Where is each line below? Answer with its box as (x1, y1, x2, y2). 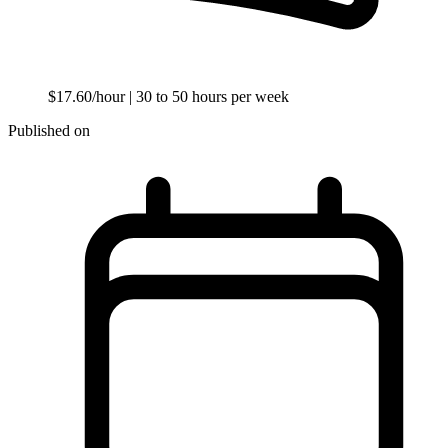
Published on (8, 121, 90, 139)
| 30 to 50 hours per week (129, 87, 289, 105)
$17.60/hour (48, 87, 129, 105)
